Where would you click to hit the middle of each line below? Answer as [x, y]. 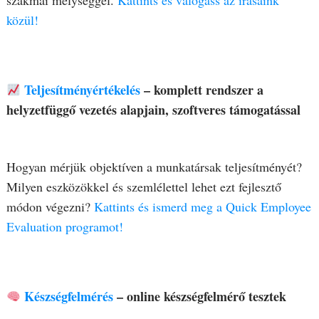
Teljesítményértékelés [84, 90]
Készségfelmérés [69, 297]
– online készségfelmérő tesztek [202, 297]
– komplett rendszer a [204, 90]
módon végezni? [50, 207]
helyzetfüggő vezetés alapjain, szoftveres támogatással [153, 110]
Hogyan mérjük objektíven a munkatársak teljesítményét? [154, 167]
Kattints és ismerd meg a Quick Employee [202, 207]
